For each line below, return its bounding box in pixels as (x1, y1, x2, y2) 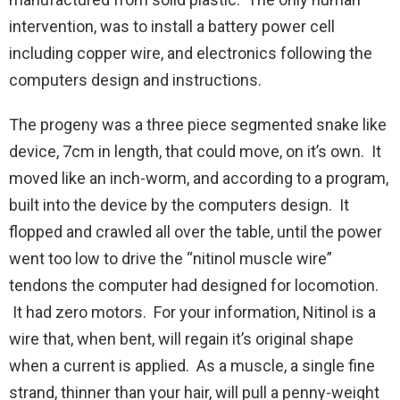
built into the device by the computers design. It (9, 196, 349, 215)
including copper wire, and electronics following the (9, 44, 372, 63)
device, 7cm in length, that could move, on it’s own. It (9, 142, 381, 162)
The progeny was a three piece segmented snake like (9, 115, 387, 135)
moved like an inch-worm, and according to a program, (9, 169, 388, 188)
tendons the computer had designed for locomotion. (9, 276, 379, 296)
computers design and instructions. (9, 71, 262, 90)
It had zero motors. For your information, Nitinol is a (9, 303, 376, 322)
